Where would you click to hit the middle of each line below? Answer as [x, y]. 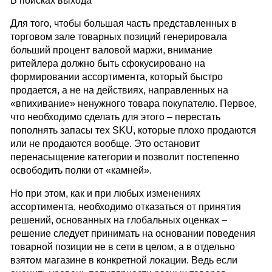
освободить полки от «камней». [81, 171]
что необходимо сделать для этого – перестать [115, 117]
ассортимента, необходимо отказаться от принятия [125, 207]
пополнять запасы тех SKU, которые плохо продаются [133, 131]
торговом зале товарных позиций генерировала [118, 37]
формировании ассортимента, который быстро [116, 77]
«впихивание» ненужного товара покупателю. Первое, [133, 104]
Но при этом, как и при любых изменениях [105, 194]
